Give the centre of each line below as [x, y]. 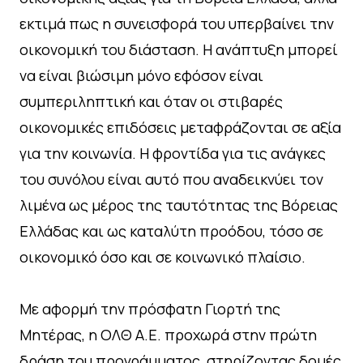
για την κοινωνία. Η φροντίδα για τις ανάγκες [173, 153]
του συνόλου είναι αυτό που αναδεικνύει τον [171, 179]
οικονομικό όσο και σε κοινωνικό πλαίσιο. [162, 256]
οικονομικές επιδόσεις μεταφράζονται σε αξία [180, 127]
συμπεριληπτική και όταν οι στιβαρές [151, 101]
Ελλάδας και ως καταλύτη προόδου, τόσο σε [171, 231]
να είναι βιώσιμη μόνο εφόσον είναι [141, 75]
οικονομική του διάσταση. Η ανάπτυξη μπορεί [179, 49]
